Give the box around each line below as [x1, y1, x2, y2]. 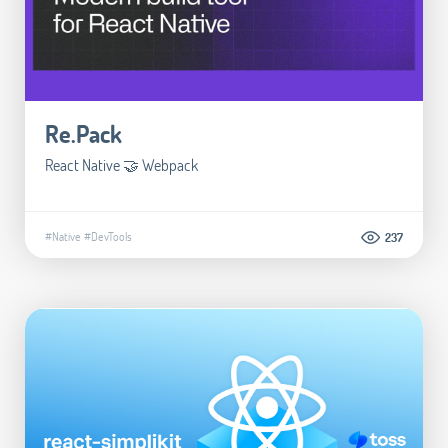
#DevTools [84, 228, 132, 245]
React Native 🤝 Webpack [45, 154, 198, 176]
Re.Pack [45, 118, 122, 150]
